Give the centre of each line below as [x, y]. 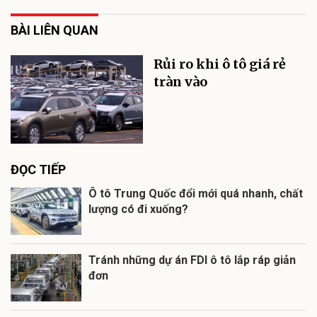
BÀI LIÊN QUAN [54, 30]
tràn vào [181, 82]
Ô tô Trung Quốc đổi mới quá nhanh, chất [196, 194]
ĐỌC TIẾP [38, 170]
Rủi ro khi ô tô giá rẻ [220, 64]
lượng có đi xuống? [138, 209]
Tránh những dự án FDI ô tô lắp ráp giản [192, 260]
